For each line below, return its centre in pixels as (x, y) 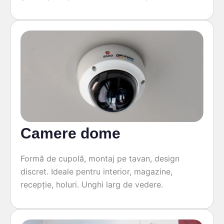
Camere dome (70, 133)
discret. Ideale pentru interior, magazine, (96, 172)
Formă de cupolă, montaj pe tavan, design (100, 159)
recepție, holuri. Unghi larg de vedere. (92, 185)
